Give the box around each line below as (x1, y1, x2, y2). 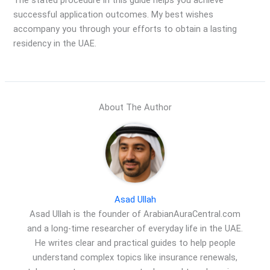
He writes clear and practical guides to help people (34, 237, 236, 248)
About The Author (98, 101, 172, 113)
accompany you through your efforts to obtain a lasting (13, 24, 237, 35)
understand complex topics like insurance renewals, (33, 251, 237, 263)
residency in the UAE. (13, 38, 97, 49)
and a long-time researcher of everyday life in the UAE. (27, 222, 243, 234)
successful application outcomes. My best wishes (13, 9, 214, 20)
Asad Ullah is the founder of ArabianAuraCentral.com (30, 208, 240, 219)
